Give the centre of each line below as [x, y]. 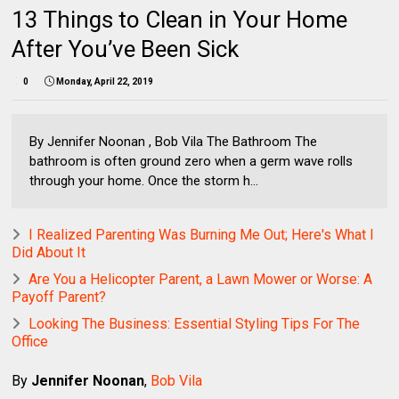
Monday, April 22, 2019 [105, 81]
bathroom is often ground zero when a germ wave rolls [191, 161]
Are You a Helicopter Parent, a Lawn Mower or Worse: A [201, 279]
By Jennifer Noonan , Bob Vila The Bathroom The [174, 141]
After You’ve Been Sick [126, 49]
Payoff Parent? [59, 297]
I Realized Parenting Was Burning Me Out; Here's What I [202, 234]
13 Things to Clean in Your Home [180, 19]
